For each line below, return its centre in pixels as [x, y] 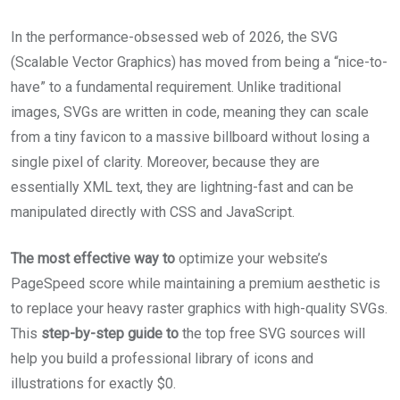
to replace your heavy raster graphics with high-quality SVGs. [199, 308]
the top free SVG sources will [272, 333]
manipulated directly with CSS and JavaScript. [153, 212]
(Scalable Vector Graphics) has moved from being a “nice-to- [199, 62]
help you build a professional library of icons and [162, 358]
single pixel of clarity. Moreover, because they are [165, 162]
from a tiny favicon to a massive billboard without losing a [190, 137]
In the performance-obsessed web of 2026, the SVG [174, 37]
